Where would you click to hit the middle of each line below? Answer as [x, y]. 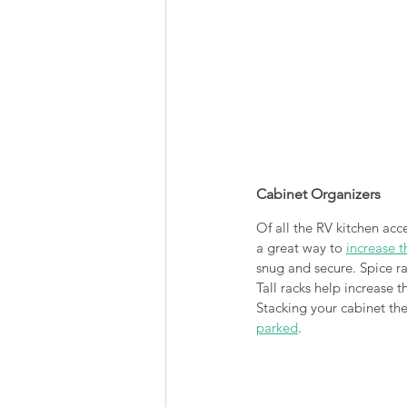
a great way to [301, 248]
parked [277, 328]
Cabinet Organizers [318, 194]
